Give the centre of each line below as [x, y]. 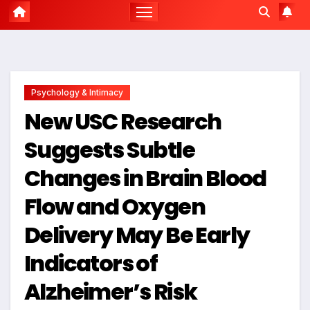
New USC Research [123, 122]
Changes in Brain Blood [145, 179]
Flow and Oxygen [115, 207]
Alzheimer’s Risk [111, 292]
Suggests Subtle [109, 150]
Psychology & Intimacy [77, 93]
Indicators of [91, 264]
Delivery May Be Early [137, 235]
